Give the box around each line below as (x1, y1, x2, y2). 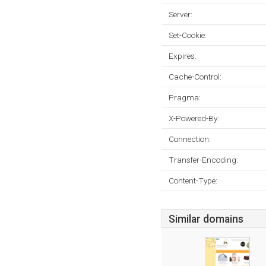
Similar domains (169, 213, 243, 225)
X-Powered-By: (169, 113, 219, 123)
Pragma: (169, 93, 201, 102)
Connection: (169, 134, 211, 144)
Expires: (169, 51, 197, 61)
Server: (169, 9, 192, 19)
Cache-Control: (169, 72, 221, 81)
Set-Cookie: (169, 30, 207, 40)
